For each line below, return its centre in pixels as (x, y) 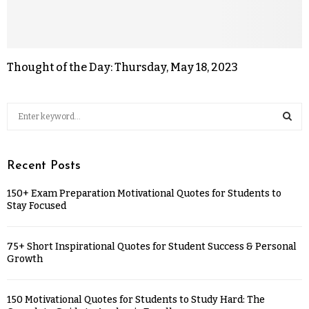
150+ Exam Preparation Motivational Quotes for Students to (144, 193)
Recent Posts (44, 166)
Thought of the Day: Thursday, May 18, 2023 (122, 67)
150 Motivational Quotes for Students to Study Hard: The (136, 299)
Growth (25, 259)
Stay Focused (37, 206)
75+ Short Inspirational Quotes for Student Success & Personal (152, 246)
